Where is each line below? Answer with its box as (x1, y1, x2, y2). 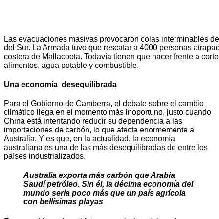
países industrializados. (4, 152, 86, 161)
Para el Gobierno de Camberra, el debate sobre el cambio (4, 99, 204, 108)
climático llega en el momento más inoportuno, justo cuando (4, 108, 211, 117)
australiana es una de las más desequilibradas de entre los (4, 143, 208, 152)
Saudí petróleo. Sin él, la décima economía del (23, 180, 193, 189)
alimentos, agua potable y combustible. (4, 61, 139, 69)
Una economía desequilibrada (4, 80, 117, 88)
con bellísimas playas (23, 197, 103, 206)
